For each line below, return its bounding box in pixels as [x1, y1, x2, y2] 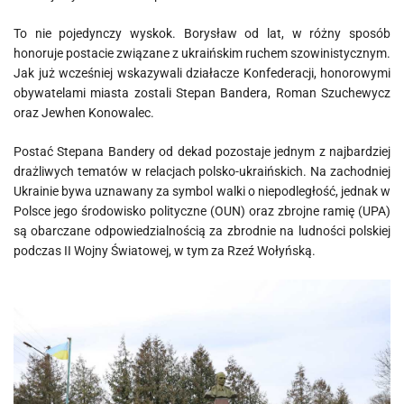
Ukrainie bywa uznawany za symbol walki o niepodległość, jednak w [14, 184, 390, 198]
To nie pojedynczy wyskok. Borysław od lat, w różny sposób [14, 26, 390, 41]
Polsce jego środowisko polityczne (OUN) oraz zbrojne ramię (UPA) [14, 204, 390, 218]
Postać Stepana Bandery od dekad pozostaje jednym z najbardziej [14, 144, 390, 159]
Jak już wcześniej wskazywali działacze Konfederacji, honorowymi [14, 66, 390, 80]
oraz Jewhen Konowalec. [14, 106, 154, 120]
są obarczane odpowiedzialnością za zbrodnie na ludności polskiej [14, 224, 390, 238]
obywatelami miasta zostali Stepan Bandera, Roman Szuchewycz [14, 86, 390, 100]
